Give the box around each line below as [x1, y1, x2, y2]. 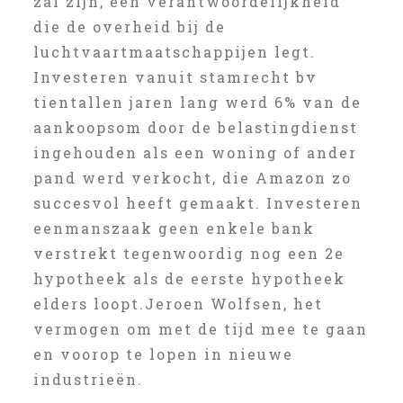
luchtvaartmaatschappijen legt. [32, 42, 316, 61]
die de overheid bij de [32, 17, 226, 36]
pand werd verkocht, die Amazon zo [32, 168, 352, 187]
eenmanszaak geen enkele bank [32, 219, 315, 237]
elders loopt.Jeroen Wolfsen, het [32, 294, 323, 313]
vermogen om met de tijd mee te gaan [32, 319, 368, 338]
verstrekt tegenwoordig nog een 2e [32, 244, 345, 263]
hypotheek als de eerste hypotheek [32, 269, 345, 288]
